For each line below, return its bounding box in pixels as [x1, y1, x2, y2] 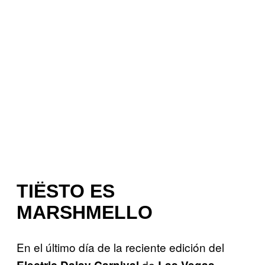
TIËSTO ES [17, 180, 115, 202]
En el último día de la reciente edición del [17, 239, 224, 256]
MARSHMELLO [17, 201, 153, 223]
